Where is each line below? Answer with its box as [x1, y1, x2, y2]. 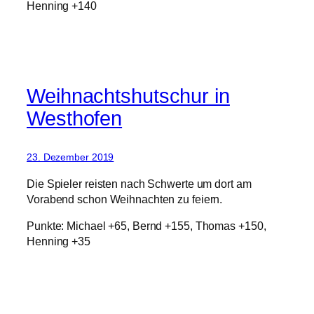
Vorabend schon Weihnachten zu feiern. [27, 192, 223, 205]
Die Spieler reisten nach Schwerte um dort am [27, 177, 252, 190]
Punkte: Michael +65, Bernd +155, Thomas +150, [27, 219, 266, 232]
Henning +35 [27, 234, 90, 247]
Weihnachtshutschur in [27, 85, 230, 108]
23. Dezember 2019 [27, 151, 114, 163]
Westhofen [27, 107, 123, 130]
